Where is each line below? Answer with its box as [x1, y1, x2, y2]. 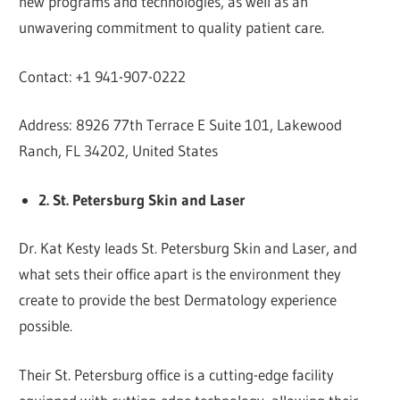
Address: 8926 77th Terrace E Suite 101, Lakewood [19, 115, 343, 135]
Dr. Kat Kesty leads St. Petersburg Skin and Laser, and [19, 238, 358, 258]
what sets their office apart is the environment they [19, 264, 342, 284]
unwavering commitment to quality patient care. [19, 18, 325, 37]
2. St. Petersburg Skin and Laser [37, 189, 246, 209]
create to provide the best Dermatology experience [19, 290, 337, 310]
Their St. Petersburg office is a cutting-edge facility [19, 364, 335, 384]
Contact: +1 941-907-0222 [19, 66, 187, 86]
